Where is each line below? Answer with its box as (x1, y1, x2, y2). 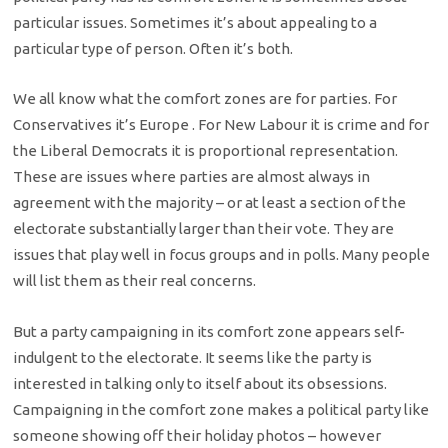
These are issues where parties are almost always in (13, 168, 371, 186)
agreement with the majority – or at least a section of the (13, 194, 407, 212)
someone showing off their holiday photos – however (13, 426, 382, 444)
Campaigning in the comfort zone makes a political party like (13, 400, 430, 418)
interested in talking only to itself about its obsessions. (13, 374, 388, 392)
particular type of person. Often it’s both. (13, 39, 294, 57)
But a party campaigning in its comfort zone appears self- (13, 322, 406, 340)
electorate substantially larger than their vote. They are (13, 220, 395, 238)
